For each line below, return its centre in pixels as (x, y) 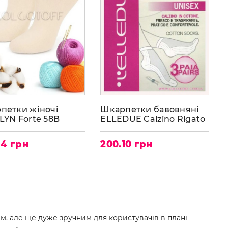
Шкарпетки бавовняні (150, 110)
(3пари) (117, 128)
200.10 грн (127, 144)
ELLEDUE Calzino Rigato (153, 119)
